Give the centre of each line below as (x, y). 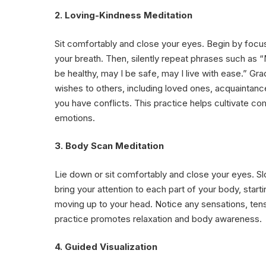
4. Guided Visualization (106, 247)
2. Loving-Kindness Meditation (123, 15)
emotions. (75, 118)
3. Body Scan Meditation (109, 146)
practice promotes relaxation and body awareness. (158, 218)
